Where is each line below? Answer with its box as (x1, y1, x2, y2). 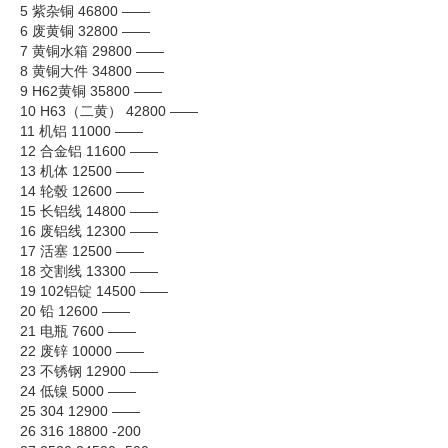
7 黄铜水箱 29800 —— (20, 42, 164, 59)
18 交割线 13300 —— (20, 262, 158, 279)
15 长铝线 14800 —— (20, 202, 158, 219)
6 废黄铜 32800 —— (20, 22, 150, 39)
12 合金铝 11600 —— (20, 142, 158, 159)
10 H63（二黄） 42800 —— (20, 102, 198, 119)
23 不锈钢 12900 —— (20, 362, 158, 379)
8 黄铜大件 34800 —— (20, 62, 164, 79)
